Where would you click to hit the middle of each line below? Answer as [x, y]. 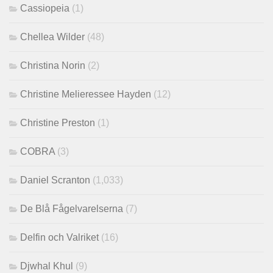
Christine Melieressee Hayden [86, 94]
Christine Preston [58, 122]
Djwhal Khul [47, 266]
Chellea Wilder [52, 37]
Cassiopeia [45, 8]
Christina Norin [53, 65]
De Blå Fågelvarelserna [72, 208]
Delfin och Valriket [59, 237]
